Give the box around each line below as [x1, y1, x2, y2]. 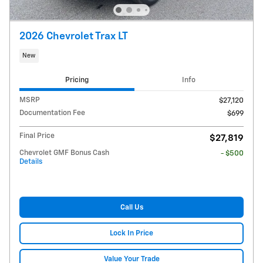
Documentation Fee [19, 109, 85, 117]
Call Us [120, 203, 143, 211]
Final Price [19, 132, 55, 140]
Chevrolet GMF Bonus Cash [19, 149, 109, 157]
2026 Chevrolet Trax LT [19, 31, 128, 42]
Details [19, 158, 42, 166]
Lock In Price [110, 230, 153, 238]
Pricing [65, 76, 89, 84]
